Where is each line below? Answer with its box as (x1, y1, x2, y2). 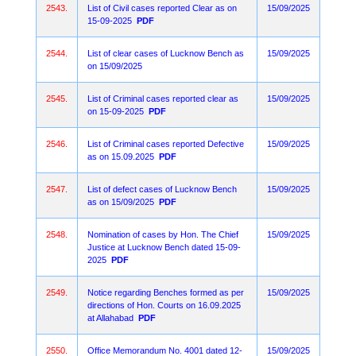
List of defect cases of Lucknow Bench (87, 184, 237, 194)
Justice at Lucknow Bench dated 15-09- (87, 242, 241, 252)
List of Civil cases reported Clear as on (87, 3, 237, 13)
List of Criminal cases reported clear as (87, 94, 238, 103)
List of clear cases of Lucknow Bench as (87, 48, 244, 58)
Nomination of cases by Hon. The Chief (87, 230, 238, 239)
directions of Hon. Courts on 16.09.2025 (87, 300, 241, 310)
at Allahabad (87, 313, 133, 323)
